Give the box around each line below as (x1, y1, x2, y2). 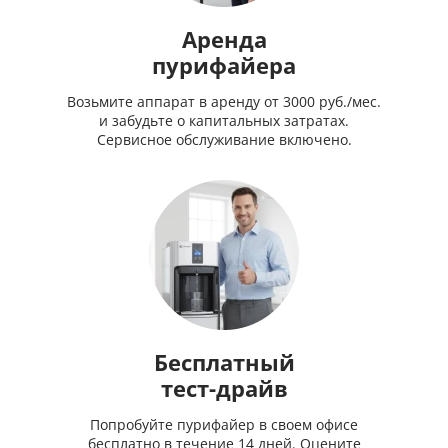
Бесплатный (153, 350, 295, 376)
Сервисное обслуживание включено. (96, 132, 352, 148)
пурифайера (152, 53, 296, 79)
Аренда (181, 27, 267, 53)
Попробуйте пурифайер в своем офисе (90, 417, 358, 433)
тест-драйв (160, 376, 288, 402)
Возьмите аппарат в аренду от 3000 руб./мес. (67, 94, 381, 110)
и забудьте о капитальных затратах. (99, 113, 349, 129)
